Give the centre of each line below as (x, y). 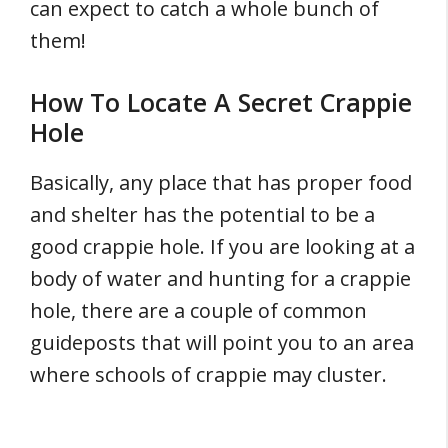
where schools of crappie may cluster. (208, 374)
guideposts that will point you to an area (222, 342)
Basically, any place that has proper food (221, 182)
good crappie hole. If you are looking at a (222, 246)
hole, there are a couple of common (198, 310)
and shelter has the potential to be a (202, 214)
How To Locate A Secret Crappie (221, 102)
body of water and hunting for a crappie (220, 278)
